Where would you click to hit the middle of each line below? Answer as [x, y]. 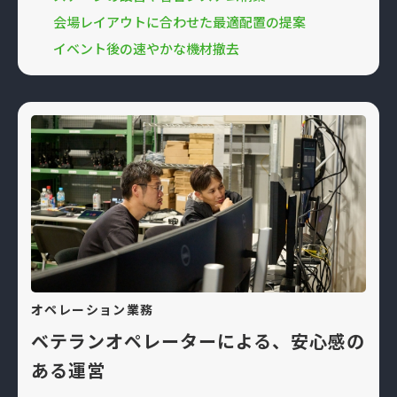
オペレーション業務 [93, 309]
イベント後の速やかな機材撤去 [146, 48]
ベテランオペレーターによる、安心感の [198, 340]
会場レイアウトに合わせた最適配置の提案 [179, 21]
